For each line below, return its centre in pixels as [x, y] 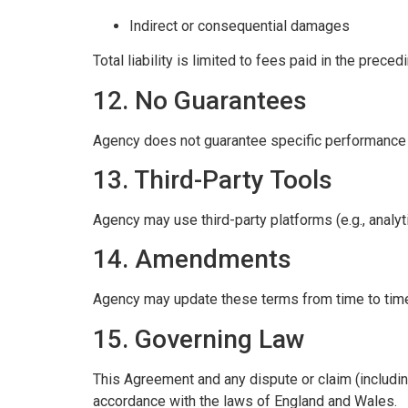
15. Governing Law [199, 339]
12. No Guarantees [200, 100]
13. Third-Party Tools [213, 179]
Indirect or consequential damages [240, 25]
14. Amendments [192, 260]
